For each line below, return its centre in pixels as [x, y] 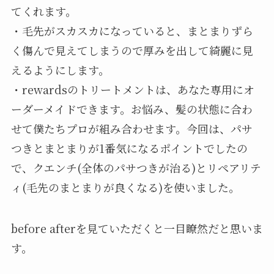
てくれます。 [43, 11]
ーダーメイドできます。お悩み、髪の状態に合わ [131, 109]
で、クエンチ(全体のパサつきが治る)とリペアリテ [136, 167]
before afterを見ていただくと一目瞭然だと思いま [137, 228]
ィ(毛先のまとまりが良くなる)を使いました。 [125, 187]
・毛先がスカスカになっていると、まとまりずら [132, 30]
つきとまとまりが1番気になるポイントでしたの [129, 148]
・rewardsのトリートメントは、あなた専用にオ [132, 89]
